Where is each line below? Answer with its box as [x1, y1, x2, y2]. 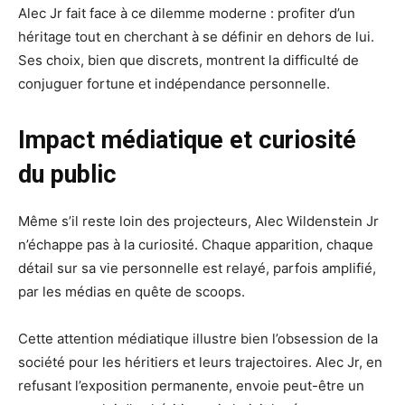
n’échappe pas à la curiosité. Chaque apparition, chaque [18, 236, 373, 254]
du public [18, 160, 117, 190]
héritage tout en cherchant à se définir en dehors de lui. [18, 28, 374, 46]
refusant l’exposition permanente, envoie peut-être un [18, 377, 364, 395]
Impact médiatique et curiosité [18, 126, 356, 155]
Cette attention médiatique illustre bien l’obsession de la [18, 330, 378, 348]
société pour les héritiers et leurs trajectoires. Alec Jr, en [18, 353, 382, 372]
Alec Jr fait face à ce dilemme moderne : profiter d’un [18, 5, 355, 23]
